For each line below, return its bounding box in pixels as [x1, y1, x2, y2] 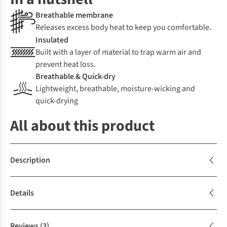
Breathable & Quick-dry [35, 71, 116, 83]
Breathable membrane [35, 10, 113, 21]
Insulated [35, 34, 68, 46]
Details [10, 187, 34, 199]
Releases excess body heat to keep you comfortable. [35, 22, 211, 33]
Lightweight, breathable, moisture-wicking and [35, 83, 195, 95]
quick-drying [35, 95, 78, 107]
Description [10, 155, 50, 166]
